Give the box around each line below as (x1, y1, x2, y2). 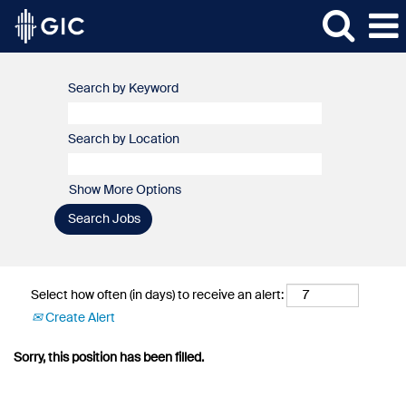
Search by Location (68, 133, 179, 146)
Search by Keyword (68, 82, 179, 95)
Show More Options (69, 184, 181, 197)
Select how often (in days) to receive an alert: (31, 288, 284, 302)
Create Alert (43, 311, 115, 324)
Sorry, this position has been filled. (14, 351, 204, 364)
